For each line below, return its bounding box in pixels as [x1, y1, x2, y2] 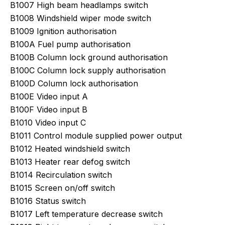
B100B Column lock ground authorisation [10, 52, 168, 62]
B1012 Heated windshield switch [10, 144, 130, 154]
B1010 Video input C [10, 118, 86, 128]
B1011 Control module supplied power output [10, 131, 182, 141]
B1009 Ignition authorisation [10, 26, 117, 36]
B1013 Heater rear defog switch [10, 157, 130, 167]
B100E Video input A [10, 91, 88, 101]
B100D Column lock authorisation [10, 78, 138, 88]
